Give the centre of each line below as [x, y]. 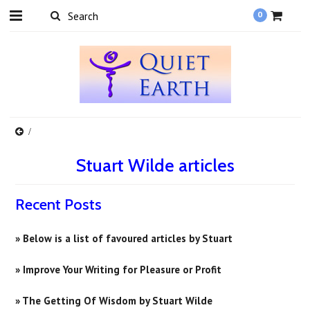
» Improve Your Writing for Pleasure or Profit [119, 270]
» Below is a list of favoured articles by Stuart [124, 238]
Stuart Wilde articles [155, 165]
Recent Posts [59, 204]
